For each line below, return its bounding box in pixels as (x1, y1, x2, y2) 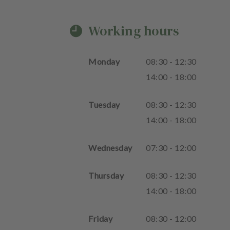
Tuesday (88, 100, 120, 109)
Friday (88, 214, 112, 223)
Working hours (88, 22, 180, 40)
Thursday (88, 170, 124, 180)
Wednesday (88, 143, 132, 152)
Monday (88, 56, 120, 66)
